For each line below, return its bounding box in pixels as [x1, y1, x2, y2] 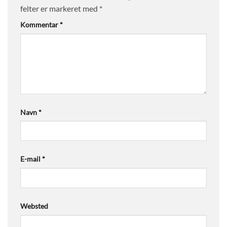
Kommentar [20, 20, 60, 29]
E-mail [20, 155, 42, 164]
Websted [20, 202, 48, 211]
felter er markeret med [20, 3, 99, 13]
